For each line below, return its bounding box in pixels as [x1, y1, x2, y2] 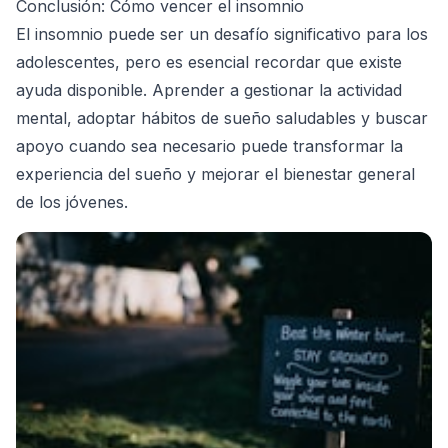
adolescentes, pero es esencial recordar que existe [16, 51, 402, 72]
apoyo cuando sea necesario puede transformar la [16, 135, 403, 156]
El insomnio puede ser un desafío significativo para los [16, 23, 428, 44]
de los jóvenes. [16, 191, 128, 212]
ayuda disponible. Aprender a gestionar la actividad [16, 79, 402, 100]
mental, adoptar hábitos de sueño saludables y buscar [16, 107, 428, 128]
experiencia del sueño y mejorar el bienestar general [16, 163, 415, 184]
